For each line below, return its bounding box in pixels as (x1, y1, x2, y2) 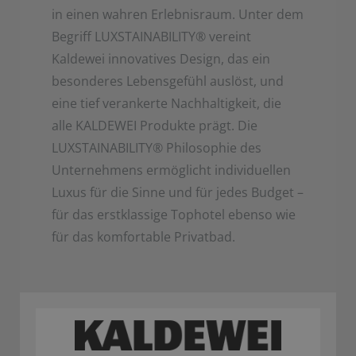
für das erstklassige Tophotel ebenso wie (52, 205, 296, 223)
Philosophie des (166, 138, 261, 157)
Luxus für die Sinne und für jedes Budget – (52, 183, 304, 201)
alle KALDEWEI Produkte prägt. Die (52, 116, 257, 134)
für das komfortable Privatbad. (52, 227, 235, 246)
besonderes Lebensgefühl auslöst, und (52, 72, 284, 90)
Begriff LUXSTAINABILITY (52, 27, 195, 45)
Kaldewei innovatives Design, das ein (52, 49, 270, 68)
